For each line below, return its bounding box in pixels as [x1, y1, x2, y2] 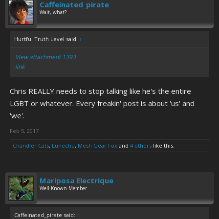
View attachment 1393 [15, 53, 76, 61]
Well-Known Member [40, 185, 87, 192]
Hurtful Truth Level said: [14, 35, 79, 43]
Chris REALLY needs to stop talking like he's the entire [10, 86, 191, 96]
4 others [130, 142, 152, 149]
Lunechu [52, 142, 75, 149]
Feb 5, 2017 [10, 127, 39, 134]
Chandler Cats [13, 142, 49, 149]
